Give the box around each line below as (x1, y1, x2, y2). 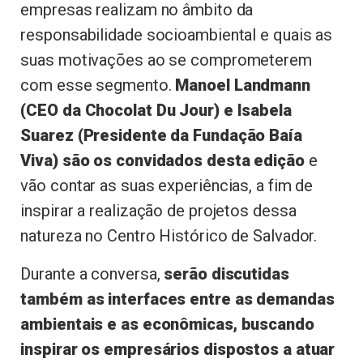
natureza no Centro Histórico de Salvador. (20, 226, 318, 246)
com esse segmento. (20, 75, 176, 96)
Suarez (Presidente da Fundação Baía (20, 126, 302, 146)
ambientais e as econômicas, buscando (20, 314, 314, 334)
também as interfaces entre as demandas (20, 288, 335, 309)
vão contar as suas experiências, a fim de (20, 176, 314, 196)
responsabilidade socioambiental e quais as (20, 25, 333, 45)
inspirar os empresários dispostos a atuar (20, 339, 335, 359)
